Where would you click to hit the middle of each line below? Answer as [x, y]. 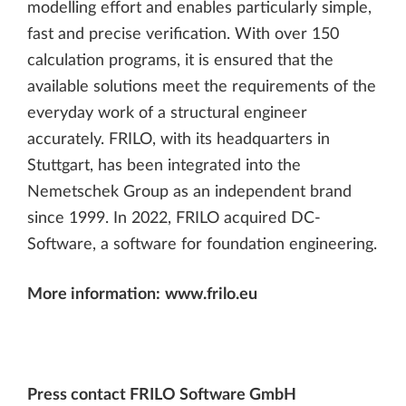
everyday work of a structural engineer [167, 112]
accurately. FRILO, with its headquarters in [179, 139]
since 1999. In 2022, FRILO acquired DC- [174, 217]
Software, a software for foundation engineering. [202, 244]
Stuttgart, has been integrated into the [164, 165]
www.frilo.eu [211, 294]
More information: [94, 294]
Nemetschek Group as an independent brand [189, 191]
